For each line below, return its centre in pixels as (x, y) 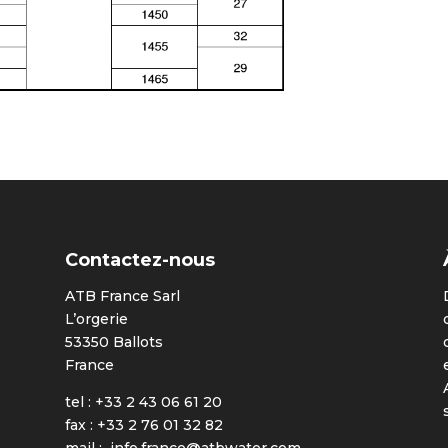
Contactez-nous (139, 259)
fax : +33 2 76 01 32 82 (143, 424)
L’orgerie (96, 318)
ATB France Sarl (122, 295)
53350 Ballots (113, 341)
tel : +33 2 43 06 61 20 (143, 401)
